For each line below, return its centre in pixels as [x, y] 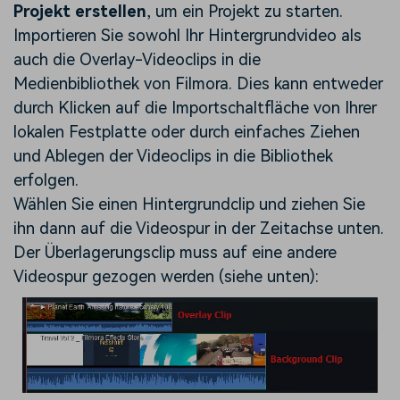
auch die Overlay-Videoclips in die [137, 59]
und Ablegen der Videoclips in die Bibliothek [173, 155]
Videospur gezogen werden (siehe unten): [166, 276]
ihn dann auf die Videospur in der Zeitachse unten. [199, 228]
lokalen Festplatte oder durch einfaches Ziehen [187, 131]
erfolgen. [46, 179]
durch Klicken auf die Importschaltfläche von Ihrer [195, 107]
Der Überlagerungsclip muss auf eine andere [175, 252]
